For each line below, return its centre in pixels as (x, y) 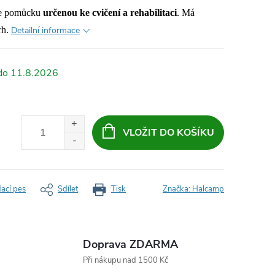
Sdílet (68, 189)
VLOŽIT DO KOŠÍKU (168, 132)
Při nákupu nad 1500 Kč (125, 260)
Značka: (177, 189)
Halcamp (208, 189)
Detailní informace (45, 30)
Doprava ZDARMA (130, 244)
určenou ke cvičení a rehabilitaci (110, 13)
